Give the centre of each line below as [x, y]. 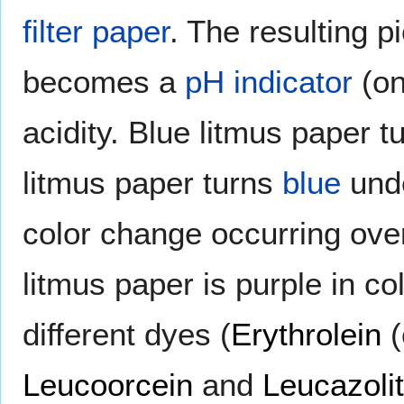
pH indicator [269, 81]
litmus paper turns [152, 182]
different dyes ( [127, 334]
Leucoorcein [108, 384]
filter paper [96, 31]
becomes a [104, 81]
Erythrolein [306, 334]
